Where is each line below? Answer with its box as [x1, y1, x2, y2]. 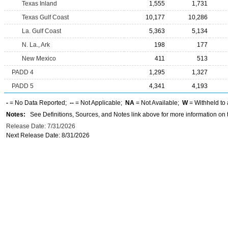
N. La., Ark [22, 41, 50, 48]
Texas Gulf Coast [22, 14, 69, 21]
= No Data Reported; [8, 99, 70, 106]
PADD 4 [12, 69, 34, 76]
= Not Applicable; [74, 99, 125, 106]
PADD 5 [12, 82, 34, 90]
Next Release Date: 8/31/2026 [6, 132, 90, 139]
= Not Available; [134, 99, 182, 106]
